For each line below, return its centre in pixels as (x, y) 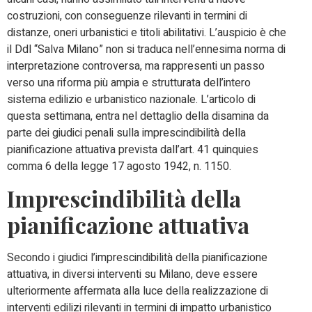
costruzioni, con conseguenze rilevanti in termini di (127, 16)
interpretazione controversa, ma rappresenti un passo (136, 67)
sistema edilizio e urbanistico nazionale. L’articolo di (131, 100)
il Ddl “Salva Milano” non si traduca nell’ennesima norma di (146, 50)
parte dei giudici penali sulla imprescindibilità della (126, 133)
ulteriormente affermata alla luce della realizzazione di (138, 291)
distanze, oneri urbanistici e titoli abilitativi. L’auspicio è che (147, 33)
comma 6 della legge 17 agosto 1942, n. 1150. (119, 167)
